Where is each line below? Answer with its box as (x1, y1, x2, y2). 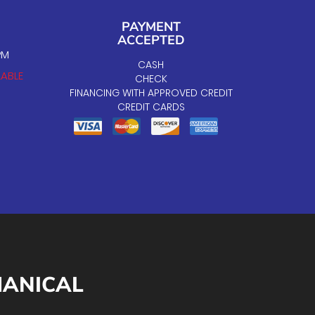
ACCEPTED (117, 32, 185, 49)
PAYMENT (121, 18, 181, 35)
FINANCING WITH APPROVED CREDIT (69, 86, 233, 100)
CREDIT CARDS (117, 100, 185, 114)
